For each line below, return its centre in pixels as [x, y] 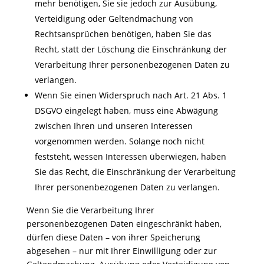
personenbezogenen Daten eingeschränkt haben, [124, 224]
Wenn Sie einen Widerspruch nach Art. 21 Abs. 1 [131, 95]
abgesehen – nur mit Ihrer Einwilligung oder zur [121, 251]
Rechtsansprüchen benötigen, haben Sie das [123, 34]
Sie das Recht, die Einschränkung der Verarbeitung [135, 172]
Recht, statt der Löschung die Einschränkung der [131, 49]
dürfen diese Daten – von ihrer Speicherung [113, 237]
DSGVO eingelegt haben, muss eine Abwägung [126, 110]
